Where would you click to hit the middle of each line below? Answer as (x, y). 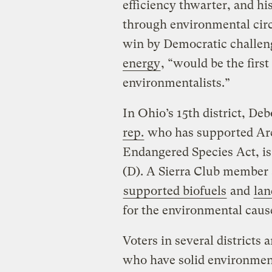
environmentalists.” (176, 83)
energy (141, 63)
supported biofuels (175, 191)
